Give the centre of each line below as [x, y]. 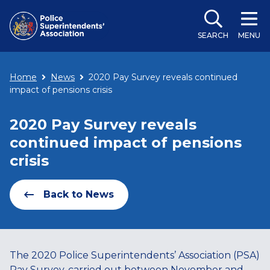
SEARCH [213, 35]
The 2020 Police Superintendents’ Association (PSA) [135, 255]
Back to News [78, 194]
